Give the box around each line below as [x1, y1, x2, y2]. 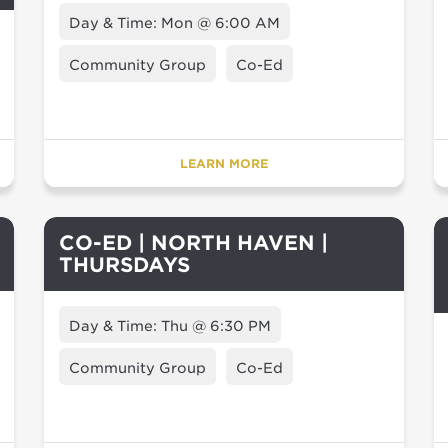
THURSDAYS [59, 253, 190, 277]
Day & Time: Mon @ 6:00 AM [69, 15, 280, 31]
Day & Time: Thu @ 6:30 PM [69, 318, 271, 334]
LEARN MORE [180, 156, 268, 171]
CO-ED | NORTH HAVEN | [59, 231, 328, 255]
